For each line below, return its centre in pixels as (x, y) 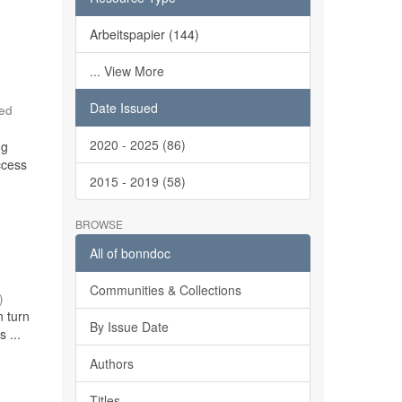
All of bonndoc (130, 253)
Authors (111, 363)
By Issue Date (129, 327)
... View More (127, 71)
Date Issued (123, 108)
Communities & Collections (165, 290)
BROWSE (99, 224)
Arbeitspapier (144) (144, 34)
